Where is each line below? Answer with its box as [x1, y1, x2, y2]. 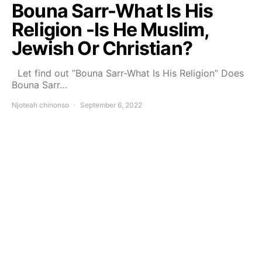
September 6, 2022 [80, 101, 142, 110]
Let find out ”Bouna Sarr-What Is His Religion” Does [12, 67, 244, 80]
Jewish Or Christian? [12, 37, 192, 60]
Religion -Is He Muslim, [12, 18, 209, 42]
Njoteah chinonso [12, 101, 69, 110]
